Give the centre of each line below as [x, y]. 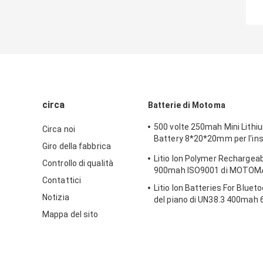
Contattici [62, 181]
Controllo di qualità [78, 163]
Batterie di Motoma [187, 105]
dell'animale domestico [198, 151]
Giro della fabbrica [77, 146]
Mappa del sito [70, 215]
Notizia [56, 198]
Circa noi [59, 129]
